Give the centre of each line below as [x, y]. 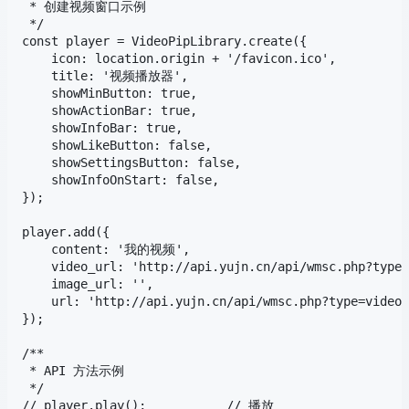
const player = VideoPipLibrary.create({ [164, 41]
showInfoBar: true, [102, 127]
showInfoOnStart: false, [121, 179]
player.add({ [66, 231]
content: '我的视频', [106, 249]
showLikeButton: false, [117, 145]
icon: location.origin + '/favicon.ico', [179, 58]
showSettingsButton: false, [131, 162]
